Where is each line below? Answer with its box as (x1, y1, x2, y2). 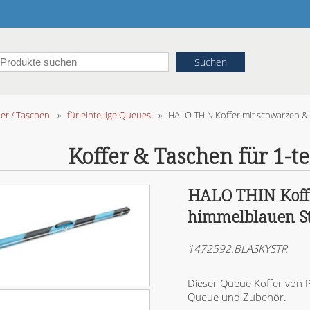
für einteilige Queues (67, 109, 152, 122)
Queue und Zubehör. (187, 290, 286, 304)
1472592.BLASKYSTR (187, 241, 287, 256)
